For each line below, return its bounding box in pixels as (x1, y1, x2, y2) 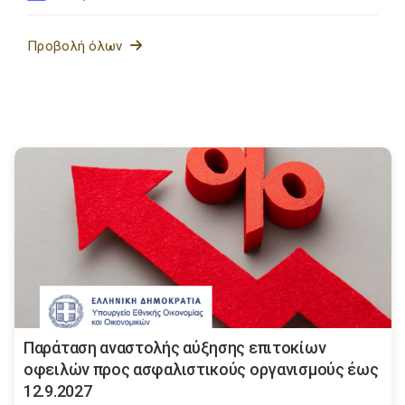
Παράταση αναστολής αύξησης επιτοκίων (24, 338, 326, 358)
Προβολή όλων (27, 38, 131, 55)
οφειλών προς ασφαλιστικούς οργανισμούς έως (24, 360, 379, 380)
